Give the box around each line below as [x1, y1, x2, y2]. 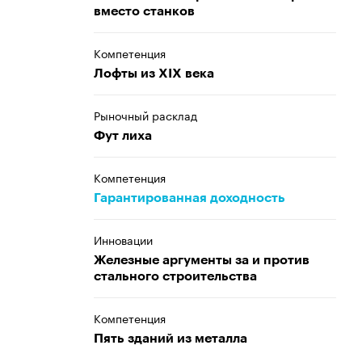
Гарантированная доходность [94, 192, 285, 204]
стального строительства [94, 270, 257, 283]
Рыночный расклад [94, 106, 197, 124]
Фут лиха [94, 129, 152, 142]
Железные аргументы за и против [94, 254, 309, 267]
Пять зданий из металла [94, 332, 247, 345]
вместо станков [94, 5, 195, 18]
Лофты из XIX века [94, 67, 214, 80]
